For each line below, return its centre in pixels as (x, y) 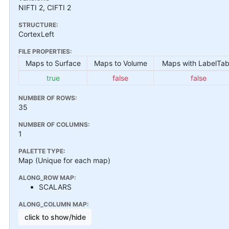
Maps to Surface (53, 63)
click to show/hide (55, 217)
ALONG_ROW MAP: (47, 177)
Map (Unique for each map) (64, 160)
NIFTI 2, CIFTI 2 (45, 7)
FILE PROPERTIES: (45, 51)
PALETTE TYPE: (42, 151)
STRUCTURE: (38, 25)
